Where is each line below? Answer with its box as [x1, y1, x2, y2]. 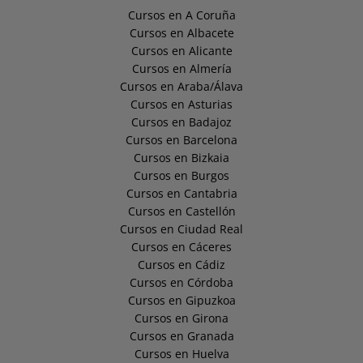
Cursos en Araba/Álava [120, 79, 243, 95]
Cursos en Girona [135, 310, 228, 327]
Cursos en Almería [131, 61, 232, 77]
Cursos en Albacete [129, 25, 234, 41]
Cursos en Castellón [127, 203, 236, 220]
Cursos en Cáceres [131, 239, 232, 255]
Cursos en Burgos [134, 168, 229, 184]
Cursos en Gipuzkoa [127, 293, 236, 309]
